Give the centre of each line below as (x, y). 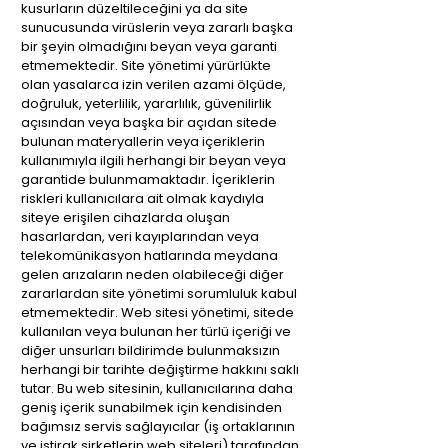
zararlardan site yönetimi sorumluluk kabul (159, 293)
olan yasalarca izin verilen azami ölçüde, (153, 84)
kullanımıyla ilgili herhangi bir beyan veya (153, 160)
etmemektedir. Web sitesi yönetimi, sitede (157, 312)
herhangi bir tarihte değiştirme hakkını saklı (160, 369)
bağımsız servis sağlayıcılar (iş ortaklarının (158, 426)
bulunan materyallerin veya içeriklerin (143, 141)
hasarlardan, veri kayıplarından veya (140, 236)
